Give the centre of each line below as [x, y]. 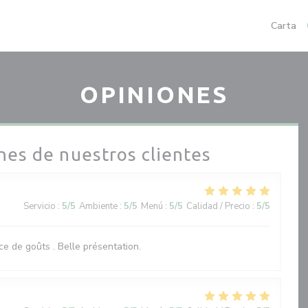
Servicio [40, 206]
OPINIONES [154, 94]
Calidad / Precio [218, 206]
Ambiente [98, 206]
